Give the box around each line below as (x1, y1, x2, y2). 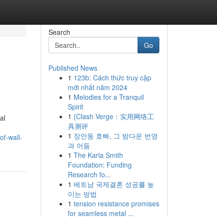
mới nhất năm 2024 (67, 82, 127, 92)
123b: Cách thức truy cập (73, 73, 151, 82)
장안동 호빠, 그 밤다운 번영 (73, 131, 158, 140)
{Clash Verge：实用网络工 (73, 111, 154, 121)
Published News (48, 63, 97, 73)
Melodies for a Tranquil (73, 92, 144, 102)
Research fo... (67, 170, 111, 179)
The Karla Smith (73, 150, 123, 160)
